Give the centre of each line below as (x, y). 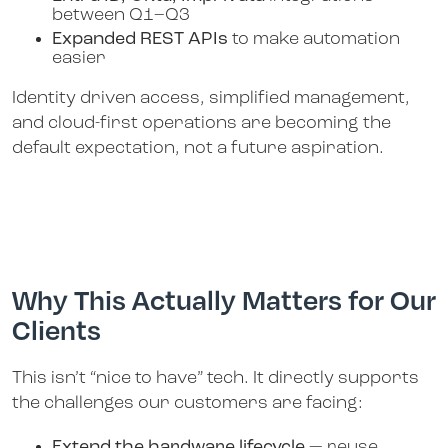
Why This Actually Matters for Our (224, 298)
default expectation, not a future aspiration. (198, 149)
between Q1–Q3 (121, 16)
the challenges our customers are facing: (187, 403)
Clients (56, 328)
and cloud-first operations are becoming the (201, 124)
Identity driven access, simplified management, (211, 99)
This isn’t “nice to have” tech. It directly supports (215, 378)
